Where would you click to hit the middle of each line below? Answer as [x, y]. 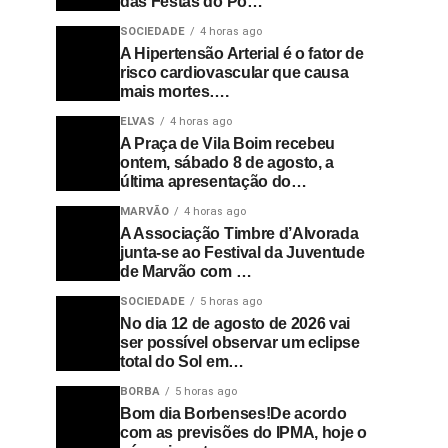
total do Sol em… [182, 361]
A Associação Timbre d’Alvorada [239, 233]
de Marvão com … [186, 271]
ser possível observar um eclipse [240, 342]
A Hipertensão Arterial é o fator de [242, 53]
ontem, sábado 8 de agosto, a [227, 162]
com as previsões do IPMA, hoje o [243, 432]
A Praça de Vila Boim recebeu [228, 143]
